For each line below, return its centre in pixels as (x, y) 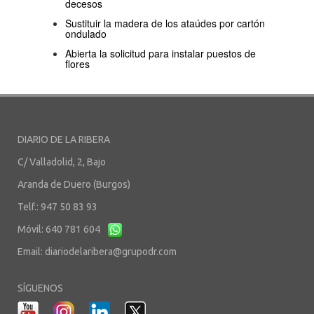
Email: (31, 251)
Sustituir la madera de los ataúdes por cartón (165, 23)
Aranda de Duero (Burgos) (74, 184)
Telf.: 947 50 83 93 (57, 206)
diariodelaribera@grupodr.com (111, 251)
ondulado (86, 33)
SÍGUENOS (40, 288)
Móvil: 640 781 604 (60, 229)
